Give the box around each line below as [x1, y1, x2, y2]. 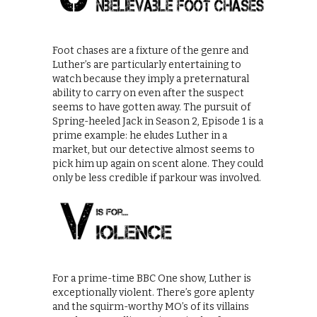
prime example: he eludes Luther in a [52, 129, 227, 142]
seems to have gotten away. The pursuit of [52, 100, 250, 113]
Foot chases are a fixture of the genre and [52, 44, 248, 57]
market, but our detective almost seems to [52, 143, 255, 156]
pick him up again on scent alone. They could [52, 157, 263, 170]
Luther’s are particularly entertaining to [52, 58, 241, 71]
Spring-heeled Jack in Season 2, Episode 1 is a [52, 115, 263, 127]
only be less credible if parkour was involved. [52, 171, 261, 184]
